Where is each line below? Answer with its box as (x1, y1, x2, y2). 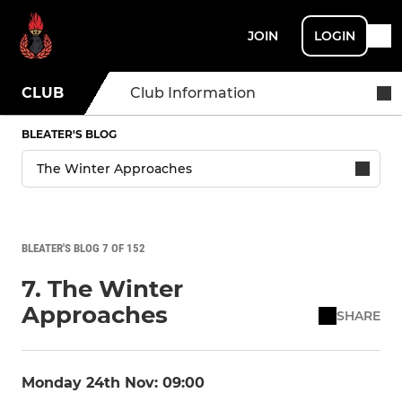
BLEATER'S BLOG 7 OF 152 (22, 241, 145, 255)
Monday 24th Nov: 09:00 (22, 374, 205, 391)
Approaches (22, 301, 168, 329)
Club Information (130, 84, 256, 101)
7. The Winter (22, 275, 183, 303)
